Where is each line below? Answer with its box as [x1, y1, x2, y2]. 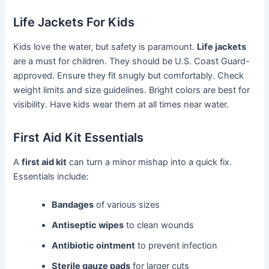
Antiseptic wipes [52, 220, 124, 231]
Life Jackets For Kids [13, 15, 135, 30]
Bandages [52, 199, 94, 211]
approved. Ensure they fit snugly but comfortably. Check [13, 70, 244, 82]
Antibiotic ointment [52, 240, 136, 252]
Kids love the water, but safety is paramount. [13, 41, 198, 53]
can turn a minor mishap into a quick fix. [67, 157, 232, 168]
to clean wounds [124, 220, 195, 231]
